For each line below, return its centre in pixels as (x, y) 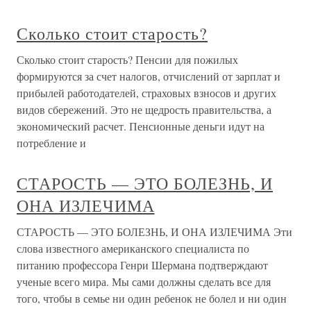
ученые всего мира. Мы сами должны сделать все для (144, 282)
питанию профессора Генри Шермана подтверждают (142, 265)
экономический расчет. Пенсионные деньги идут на (141, 126)
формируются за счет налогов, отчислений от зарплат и (149, 76)
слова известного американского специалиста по (133, 249)
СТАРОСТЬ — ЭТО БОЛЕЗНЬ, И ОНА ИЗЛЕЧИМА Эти (154, 232)
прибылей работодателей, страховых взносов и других (146, 93)
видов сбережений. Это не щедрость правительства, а (144, 110)
